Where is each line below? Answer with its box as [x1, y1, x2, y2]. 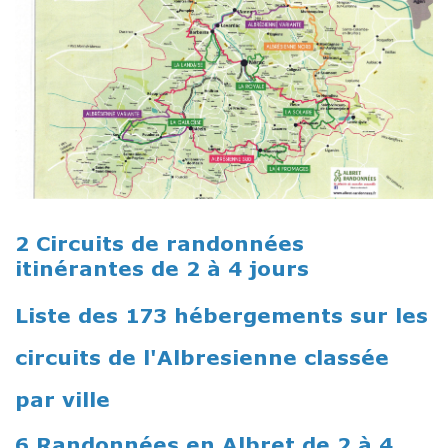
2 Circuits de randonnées [15, 230, 304, 255]
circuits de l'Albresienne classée [15, 344, 389, 369]
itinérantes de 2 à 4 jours [15, 255, 309, 280]
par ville [15, 386, 110, 411]
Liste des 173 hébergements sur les [15, 302, 428, 327]
